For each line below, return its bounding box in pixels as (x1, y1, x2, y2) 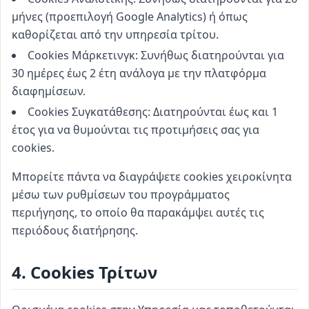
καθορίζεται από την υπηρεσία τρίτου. (12, 27, 219, 42)
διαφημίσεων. (12, 83, 86, 99)
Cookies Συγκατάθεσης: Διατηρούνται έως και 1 (28, 104, 278, 119)
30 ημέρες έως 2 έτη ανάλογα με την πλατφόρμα (12, 66, 266, 81)
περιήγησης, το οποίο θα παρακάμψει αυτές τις (12, 205, 264, 220)
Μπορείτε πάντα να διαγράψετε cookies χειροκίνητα (12, 169, 292, 184)
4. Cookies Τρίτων (12, 261, 157, 283)
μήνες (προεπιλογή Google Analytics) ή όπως (12, 9, 248, 24)
